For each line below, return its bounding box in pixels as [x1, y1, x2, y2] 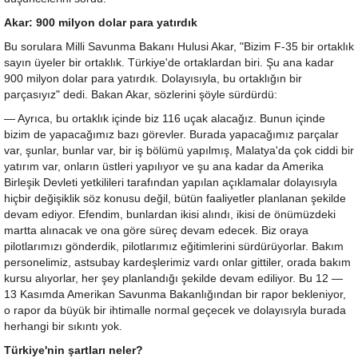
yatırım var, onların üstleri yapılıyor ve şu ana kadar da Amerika [4, 161, 324, 173]
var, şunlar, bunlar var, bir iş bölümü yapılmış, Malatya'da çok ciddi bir [4, 145, 354, 157]
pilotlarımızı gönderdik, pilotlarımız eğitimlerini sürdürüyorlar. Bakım [4, 241, 344, 253]
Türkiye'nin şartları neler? [4, 344, 143, 356]
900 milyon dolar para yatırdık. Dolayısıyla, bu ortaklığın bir [4, 73, 302, 85]
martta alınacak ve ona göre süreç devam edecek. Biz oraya [4, 225, 308, 237]
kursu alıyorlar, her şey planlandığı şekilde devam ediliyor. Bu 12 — [4, 272, 343, 284]
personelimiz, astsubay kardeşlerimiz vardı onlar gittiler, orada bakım [4, 257, 351, 268]
